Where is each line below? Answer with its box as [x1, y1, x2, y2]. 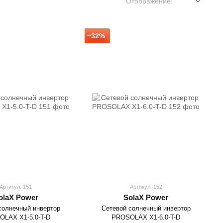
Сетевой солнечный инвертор [101, 204, 191, 212]
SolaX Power [123, 193, 169, 202]
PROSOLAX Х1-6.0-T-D [111, 213, 181, 221]
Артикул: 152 [129, 183, 162, 190]
